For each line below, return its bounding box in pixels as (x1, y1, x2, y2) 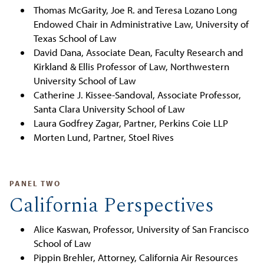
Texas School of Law (33, 31, 117, 44)
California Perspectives (9, 190, 214, 221)
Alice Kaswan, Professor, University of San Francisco (33, 222, 249, 235)
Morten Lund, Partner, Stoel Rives (33, 130, 174, 143)
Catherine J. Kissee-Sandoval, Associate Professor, (33, 88, 241, 101)
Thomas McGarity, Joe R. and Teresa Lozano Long (33, 3, 237, 16)
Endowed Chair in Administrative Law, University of (33, 17, 249, 30)
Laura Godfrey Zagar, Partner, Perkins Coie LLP (33, 116, 228, 129)
